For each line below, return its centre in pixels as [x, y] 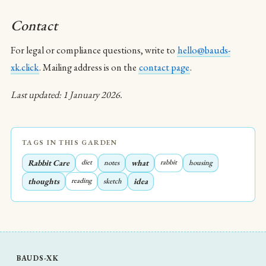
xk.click [25, 68]
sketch [113, 180]
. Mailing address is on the [89, 68]
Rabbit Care [49, 162]
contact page [164, 68]
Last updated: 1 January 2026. [66, 94]
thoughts [44, 181]
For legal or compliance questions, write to [94, 50]
